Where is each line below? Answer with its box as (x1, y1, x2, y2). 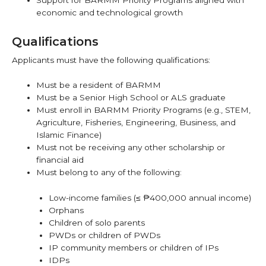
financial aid (36, 155, 84, 165)
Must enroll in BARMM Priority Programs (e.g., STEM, (36, 105, 251, 115)
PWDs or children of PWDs (48, 230, 160, 240)
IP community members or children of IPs (48, 243, 218, 253)
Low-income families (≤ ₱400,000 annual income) (48, 193, 251, 203)
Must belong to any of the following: (36, 167, 182, 178)
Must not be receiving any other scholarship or (36, 142, 226, 153)
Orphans (48, 205, 84, 216)
